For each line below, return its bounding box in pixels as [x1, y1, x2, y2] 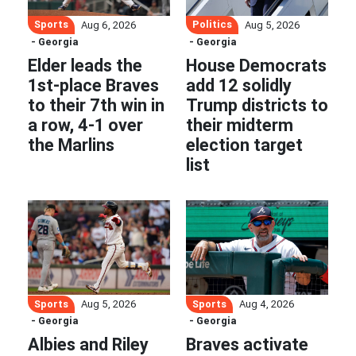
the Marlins [28, 133, 114, 156]
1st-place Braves [28, 74, 159, 96]
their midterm [186, 114, 293, 136]
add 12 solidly [186, 74, 292, 96]
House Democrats [186, 54, 327, 76]
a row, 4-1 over [28, 114, 143, 136]
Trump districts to [186, 94, 328, 116]
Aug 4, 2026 [239, 297, 295, 311]
